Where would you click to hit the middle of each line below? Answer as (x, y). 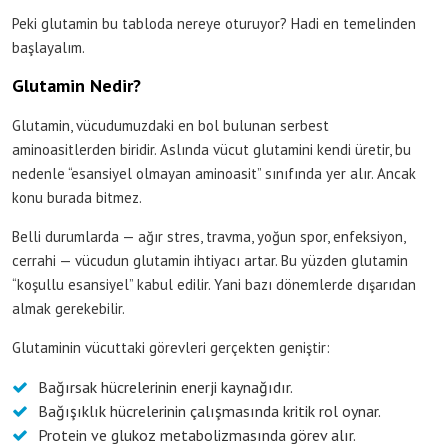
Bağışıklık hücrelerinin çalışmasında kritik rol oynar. (209, 410)
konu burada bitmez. (77, 197)
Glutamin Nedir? (76, 85)
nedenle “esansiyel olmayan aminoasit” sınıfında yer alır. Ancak (214, 173)
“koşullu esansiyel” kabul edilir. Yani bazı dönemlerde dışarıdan (214, 284)
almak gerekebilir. (68, 308)
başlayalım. (48, 47)
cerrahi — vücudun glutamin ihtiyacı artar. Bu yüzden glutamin (210, 260)
